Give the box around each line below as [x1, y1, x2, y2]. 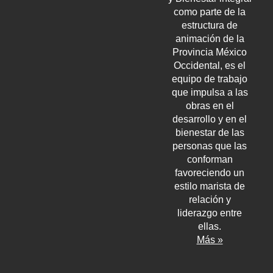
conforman [186, 154, 233, 165]
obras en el [185, 100, 234, 111]
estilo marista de [174, 180, 245, 191]
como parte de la [174, 6, 246, 17]
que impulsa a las [171, 87, 248, 97]
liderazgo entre [177, 207, 242, 218]
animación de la [175, 33, 244, 44]
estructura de [182, 19, 238, 30]
